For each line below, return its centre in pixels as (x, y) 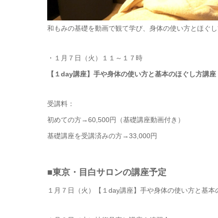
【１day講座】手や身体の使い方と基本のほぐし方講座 (132, 74)
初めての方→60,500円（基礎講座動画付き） (116, 120)
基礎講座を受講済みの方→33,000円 (102, 136)
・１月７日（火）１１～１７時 (95, 58)
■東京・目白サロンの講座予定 (107, 172)
